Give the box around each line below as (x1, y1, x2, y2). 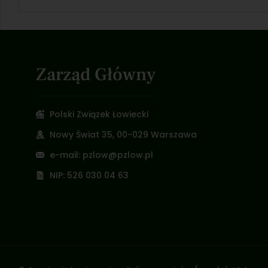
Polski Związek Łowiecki (49, 108, 148, 120)
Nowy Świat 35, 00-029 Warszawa (49, 128, 197, 141)
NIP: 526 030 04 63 (49, 169, 129, 181)
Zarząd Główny (36, 62, 156, 86)
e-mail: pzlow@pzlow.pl (49, 148, 153, 161)
